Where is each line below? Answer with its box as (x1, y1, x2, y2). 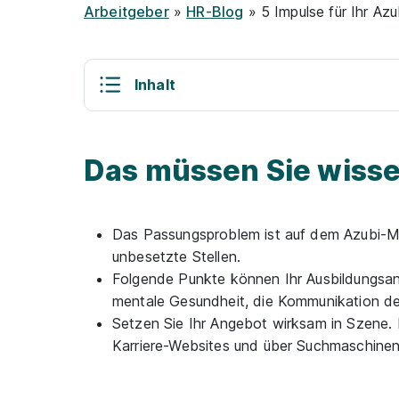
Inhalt (134, 75, 175, 94)
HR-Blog (186, 2, 244, 20)
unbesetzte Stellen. (112, 247, 241, 265)
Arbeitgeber (84, 2, 169, 20)
